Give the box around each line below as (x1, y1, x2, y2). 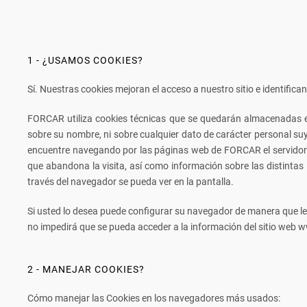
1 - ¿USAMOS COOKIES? (27, 55, 143, 66)
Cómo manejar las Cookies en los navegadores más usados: (27, 293, 280, 304)
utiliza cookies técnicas (67, 113, 167, 124)
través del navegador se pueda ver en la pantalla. (27, 176, 234, 187)
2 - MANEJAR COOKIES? (27, 264, 145, 275)
